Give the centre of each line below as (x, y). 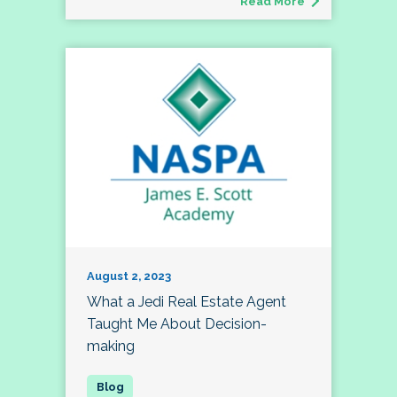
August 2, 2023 (129, 276)
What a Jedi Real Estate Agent (187, 302)
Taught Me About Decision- (177, 324)
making (111, 346)
